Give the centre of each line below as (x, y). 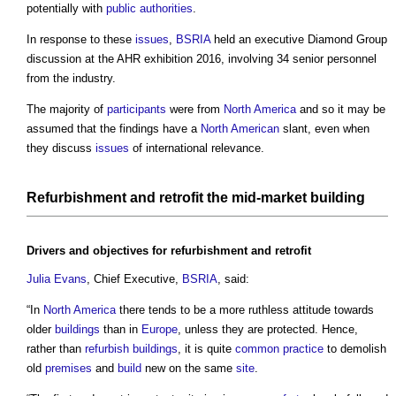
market (284, 198)
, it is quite (206, 349)
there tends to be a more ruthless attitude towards (245, 310)
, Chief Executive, (134, 279)
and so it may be (341, 110)
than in (121, 330)
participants (137, 110)
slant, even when (324, 129)
